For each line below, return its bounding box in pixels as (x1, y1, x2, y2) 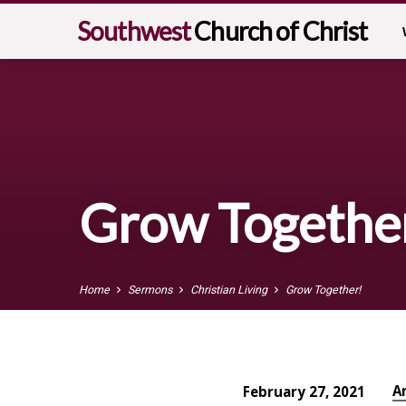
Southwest (77, 15, 195, 46)
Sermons (128, 283, 172, 297)
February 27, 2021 (242, 382, 365, 401)
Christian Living (190, 283, 267, 297)
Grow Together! (285, 283, 361, 297)
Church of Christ (194, 15, 368, 46)
